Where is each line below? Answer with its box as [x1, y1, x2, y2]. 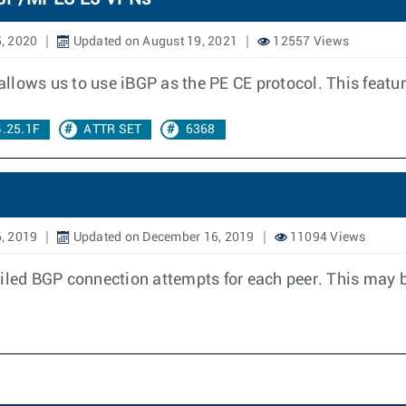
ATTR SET [83, 123, 142, 136]
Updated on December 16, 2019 [70, 231, 255, 244]
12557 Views [270, 35, 349, 48]
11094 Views [286, 231, 366, 244]
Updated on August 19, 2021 [70, 35, 237, 48]
